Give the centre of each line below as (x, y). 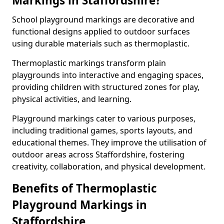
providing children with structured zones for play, (106, 87)
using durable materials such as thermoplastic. (101, 43)
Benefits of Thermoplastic (84, 188)
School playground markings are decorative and (103, 19)
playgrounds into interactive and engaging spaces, (108, 75)
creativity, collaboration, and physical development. (109, 166)
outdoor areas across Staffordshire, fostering (98, 154)
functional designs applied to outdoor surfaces (101, 31)
